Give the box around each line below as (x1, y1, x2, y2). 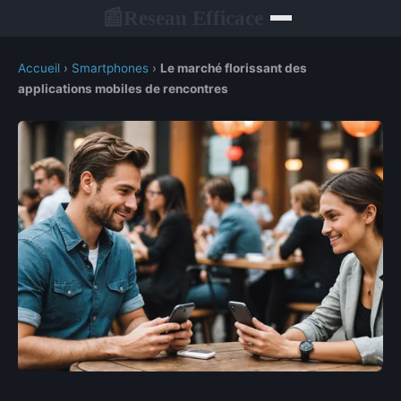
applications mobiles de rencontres (18, 81, 228, 96)
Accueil (18, 61, 60, 75)
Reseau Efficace (124, 5, 263, 30)
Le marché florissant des (160, 61, 307, 75)
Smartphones (72, 61, 149, 75)
